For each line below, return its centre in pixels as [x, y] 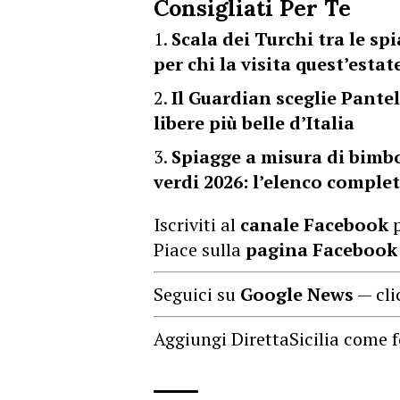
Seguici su [197, 294]
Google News [297, 294]
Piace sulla [200, 249]
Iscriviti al [197, 224]
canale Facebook [314, 224]
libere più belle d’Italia [254, 122]
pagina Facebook [321, 249]
